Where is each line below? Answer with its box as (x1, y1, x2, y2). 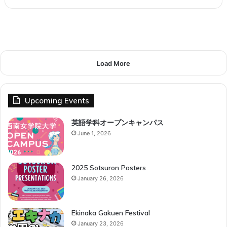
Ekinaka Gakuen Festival (71, 208, 150, 217)
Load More (97, 59, 130, 67)
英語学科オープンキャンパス (71, 118, 164, 127)
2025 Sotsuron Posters (71, 163, 146, 172)
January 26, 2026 (78, 174, 124, 182)
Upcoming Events (25, 95, 89, 105)
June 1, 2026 (78, 129, 111, 137)
